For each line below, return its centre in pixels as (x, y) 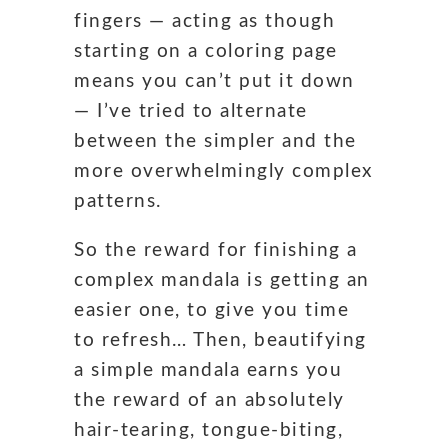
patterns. (118, 201)
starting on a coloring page (206, 51)
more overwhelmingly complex (223, 171)
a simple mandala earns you (208, 370)
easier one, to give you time (211, 310)
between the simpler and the (215, 141)
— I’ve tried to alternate (191, 111)
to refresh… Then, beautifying (220, 340)
